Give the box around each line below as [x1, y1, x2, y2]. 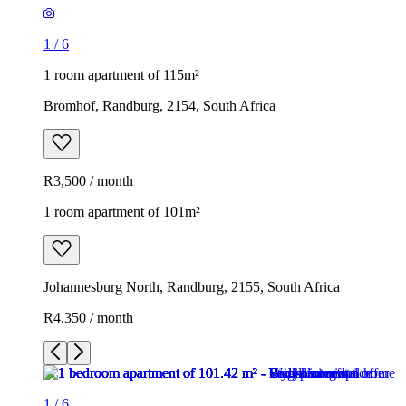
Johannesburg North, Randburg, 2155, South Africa [43, 278, 340, 295]
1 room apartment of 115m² [43, 66, 199, 82]
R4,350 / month [43, 309, 133, 325]
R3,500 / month [43, 172, 133, 188]
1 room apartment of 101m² [43, 203, 200, 219]
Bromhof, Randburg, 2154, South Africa [43, 97, 275, 113]
